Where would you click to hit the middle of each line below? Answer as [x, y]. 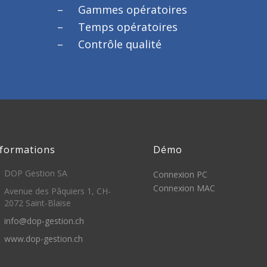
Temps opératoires [128, 27]
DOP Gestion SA [36, 173]
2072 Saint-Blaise [38, 203]
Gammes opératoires [133, 10]
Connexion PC [180, 174]
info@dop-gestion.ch [44, 221]
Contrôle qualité [120, 44]
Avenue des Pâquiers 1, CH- [58, 191]
